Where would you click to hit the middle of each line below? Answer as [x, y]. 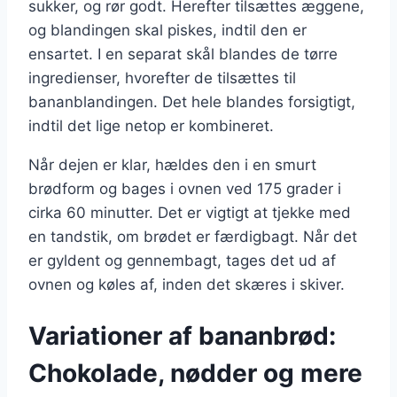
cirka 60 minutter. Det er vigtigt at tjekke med [190, 213]
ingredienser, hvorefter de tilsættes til [162, 78]
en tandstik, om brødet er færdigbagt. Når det [193, 237]
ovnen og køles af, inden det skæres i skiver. [187, 285]
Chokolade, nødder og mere [195, 374]
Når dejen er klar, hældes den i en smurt [172, 165]
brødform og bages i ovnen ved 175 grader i [185, 189]
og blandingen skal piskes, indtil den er [167, 31]
